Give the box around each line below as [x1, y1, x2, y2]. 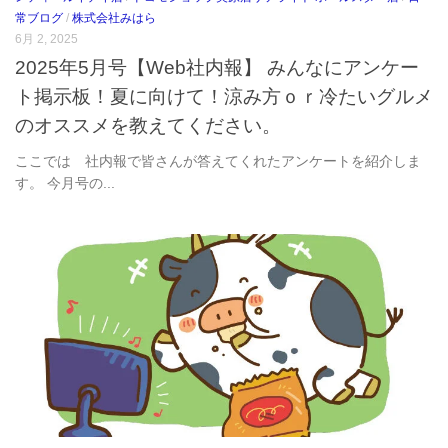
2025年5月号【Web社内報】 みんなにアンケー [15, 56, 419, 79]
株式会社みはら [72, 10, 156, 25]
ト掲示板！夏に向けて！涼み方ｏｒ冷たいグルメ [15, 85, 433, 108]
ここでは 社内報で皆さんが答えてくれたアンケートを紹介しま [15, 153, 421, 170]
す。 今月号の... [15, 175, 115, 192]
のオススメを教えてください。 [15, 114, 281, 137]
